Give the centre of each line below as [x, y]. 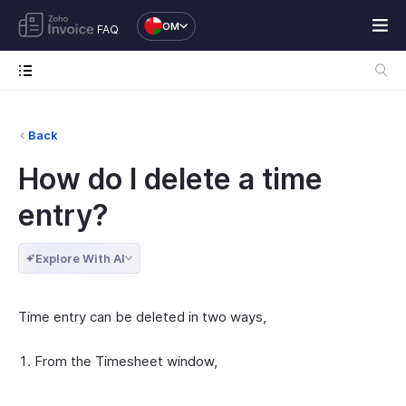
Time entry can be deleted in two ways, [142, 317]
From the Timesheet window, [126, 361]
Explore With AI [80, 258]
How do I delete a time [170, 179]
